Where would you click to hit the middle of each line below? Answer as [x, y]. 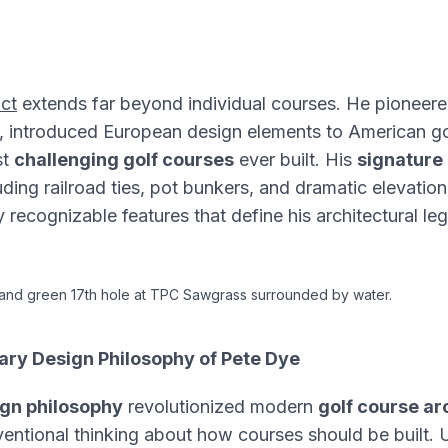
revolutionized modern [220, 406]
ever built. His [295, 159]
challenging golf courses [124, 159]
